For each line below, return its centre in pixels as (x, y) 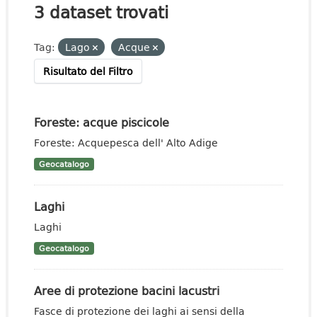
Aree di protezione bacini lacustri (127, 290)
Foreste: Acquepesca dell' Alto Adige (126, 143)
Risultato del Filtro (88, 71)
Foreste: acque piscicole (102, 122)
